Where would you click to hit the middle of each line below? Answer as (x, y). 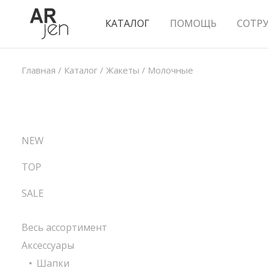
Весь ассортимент (64, 227)
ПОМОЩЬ (193, 23)
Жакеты (123, 70)
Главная (39, 70)
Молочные (170, 70)
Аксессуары (48, 245)
